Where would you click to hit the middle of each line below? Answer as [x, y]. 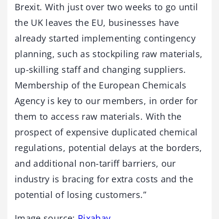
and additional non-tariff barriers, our [95, 163]
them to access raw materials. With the [98, 116]
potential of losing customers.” [80, 194]
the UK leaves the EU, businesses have [97, 22]
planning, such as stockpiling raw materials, [109, 54]
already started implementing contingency [105, 38]
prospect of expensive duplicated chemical [106, 132]
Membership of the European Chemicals [101, 85]
